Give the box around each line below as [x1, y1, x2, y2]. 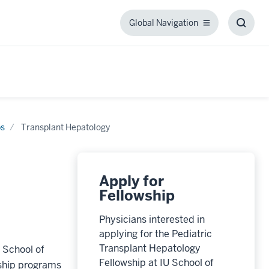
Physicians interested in [98, 213, 205, 226]
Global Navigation [128, 17, 198, 28]
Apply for [98, 171, 164, 190]
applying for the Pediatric [98, 227, 212, 240]
